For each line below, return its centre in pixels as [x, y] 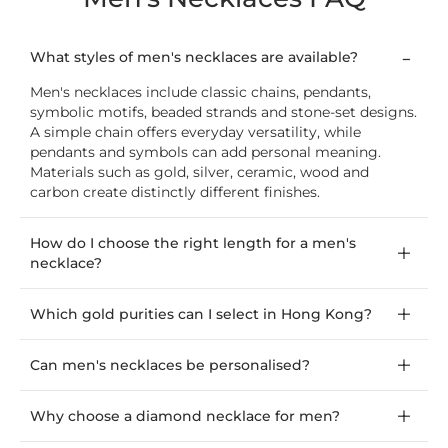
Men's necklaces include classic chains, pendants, [200, 92]
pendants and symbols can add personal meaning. [205, 152]
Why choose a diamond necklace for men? [185, 416]
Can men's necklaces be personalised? [170, 365]
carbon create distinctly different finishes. [175, 192]
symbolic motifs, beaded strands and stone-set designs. [223, 112]
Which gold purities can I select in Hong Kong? [201, 314]
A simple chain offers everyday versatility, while [195, 132]
